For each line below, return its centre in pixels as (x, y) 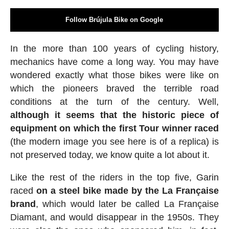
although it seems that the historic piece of (114, 115)
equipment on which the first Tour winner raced (114, 128)
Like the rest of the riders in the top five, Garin (114, 177)
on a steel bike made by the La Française (128, 191)
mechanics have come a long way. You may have (114, 62)
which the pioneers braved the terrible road (114, 88)
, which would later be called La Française (127, 204)
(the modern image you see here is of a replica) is (114, 142)
